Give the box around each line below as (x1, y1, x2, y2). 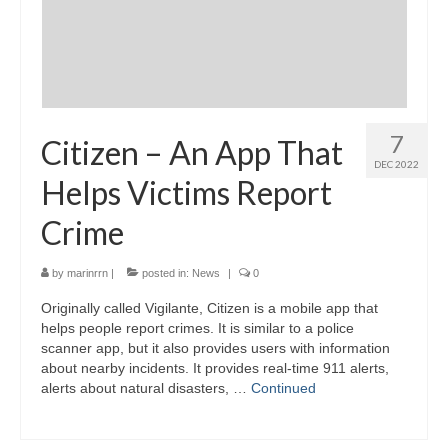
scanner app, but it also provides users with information (41, 339, 390, 356)
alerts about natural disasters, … (41, 379, 251, 396)
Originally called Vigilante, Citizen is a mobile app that (41, 299, 378, 316)
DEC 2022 (374, 157, 419, 170)
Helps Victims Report (41, 172, 332, 212)
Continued (251, 379, 316, 396)
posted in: (139, 266, 192, 279)
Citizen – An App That (41, 132, 343, 172)
